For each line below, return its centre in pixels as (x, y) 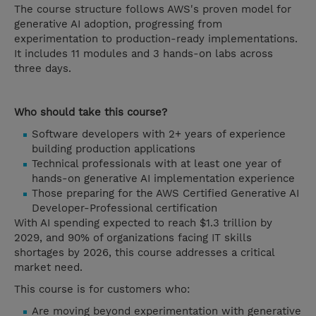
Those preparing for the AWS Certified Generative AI (165, 194)
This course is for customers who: (102, 290)
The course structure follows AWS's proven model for (153, 10)
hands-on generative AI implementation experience (163, 179)
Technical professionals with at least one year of (156, 164)
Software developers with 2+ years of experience (159, 134)
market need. (48, 268)
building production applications (114, 149)
